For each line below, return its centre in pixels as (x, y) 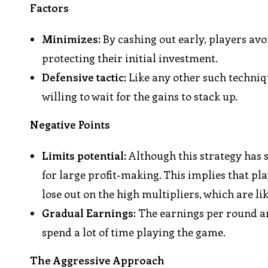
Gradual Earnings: (89, 213)
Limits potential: (84, 156)
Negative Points (70, 125)
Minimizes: (71, 39)
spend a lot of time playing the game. (134, 232)
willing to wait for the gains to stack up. (140, 97)
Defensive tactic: (84, 77)
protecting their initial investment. (130, 58)
